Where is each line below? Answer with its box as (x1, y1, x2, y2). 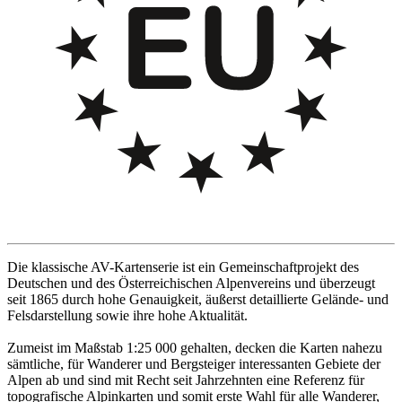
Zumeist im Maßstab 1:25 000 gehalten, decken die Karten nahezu (7, 340, 382, 356)
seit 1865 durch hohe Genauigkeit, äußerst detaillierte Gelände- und (7, 292, 389, 308)
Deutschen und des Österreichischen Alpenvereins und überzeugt (7, 275, 375, 292)
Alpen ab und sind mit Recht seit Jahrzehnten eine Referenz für (7, 372, 364, 389)
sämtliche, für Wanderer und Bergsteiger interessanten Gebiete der (7, 356, 380, 372)
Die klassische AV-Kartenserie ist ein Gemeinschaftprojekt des (7, 259, 359, 275)
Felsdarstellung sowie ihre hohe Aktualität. (7, 308, 248, 324)
